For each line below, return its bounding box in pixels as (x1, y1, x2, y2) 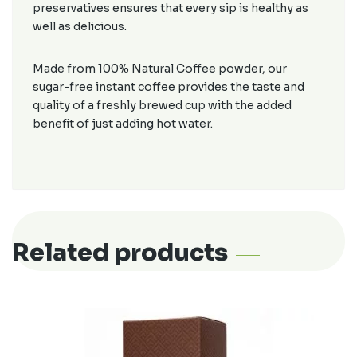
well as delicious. (33, 19, 127, 33)
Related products (12, 237, 228, 268)
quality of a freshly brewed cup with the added (33, 98, 292, 112)
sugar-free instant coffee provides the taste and (33, 80, 304, 94)
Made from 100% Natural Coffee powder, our (33, 61, 287, 76)
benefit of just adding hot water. (33, 116, 213, 131)
